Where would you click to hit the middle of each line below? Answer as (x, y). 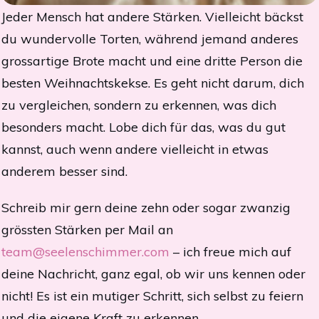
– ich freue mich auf (232, 252)
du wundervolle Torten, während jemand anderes (150, 39)
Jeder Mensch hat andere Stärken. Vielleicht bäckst (152, 17)
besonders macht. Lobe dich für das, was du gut (143, 127)
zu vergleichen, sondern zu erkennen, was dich (139, 105)
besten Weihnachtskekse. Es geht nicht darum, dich (153, 83)
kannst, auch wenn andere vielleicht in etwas (135, 150)
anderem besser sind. (64, 172)
